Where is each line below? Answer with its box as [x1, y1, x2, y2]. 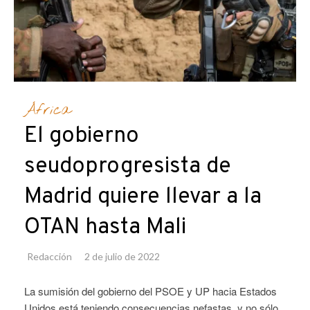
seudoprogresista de [24, 153, 231, 181]
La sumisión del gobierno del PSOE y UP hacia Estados [24, 284, 277, 299]
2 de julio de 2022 [84, 250, 160, 263]
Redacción [27, 250, 72, 263]
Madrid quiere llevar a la [24, 183, 262, 212]
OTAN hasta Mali [24, 214, 186, 242]
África [24, 100, 71, 120]
